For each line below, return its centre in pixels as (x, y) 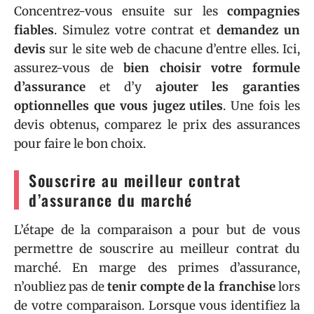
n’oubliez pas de (61, 287)
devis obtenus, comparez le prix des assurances (157, 125)
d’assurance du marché (111, 200)
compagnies (264, 12)
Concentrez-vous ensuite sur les (121, 12)
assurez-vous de (69, 68)
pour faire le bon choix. (80, 144)
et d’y (121, 87)
